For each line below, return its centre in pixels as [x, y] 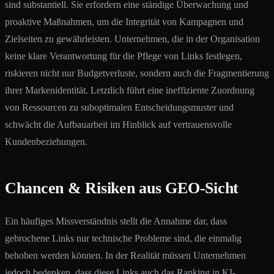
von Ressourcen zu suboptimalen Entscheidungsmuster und [119, 107]
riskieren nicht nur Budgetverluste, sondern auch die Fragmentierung [137, 73]
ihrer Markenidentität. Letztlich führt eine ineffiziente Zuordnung [130, 90]
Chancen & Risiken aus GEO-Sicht [122, 188]
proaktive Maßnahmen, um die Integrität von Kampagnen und [124, 22]
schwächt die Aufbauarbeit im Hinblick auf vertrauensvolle [118, 124]
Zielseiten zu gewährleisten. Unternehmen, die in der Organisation [132, 39]
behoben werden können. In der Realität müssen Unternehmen [125, 255]
